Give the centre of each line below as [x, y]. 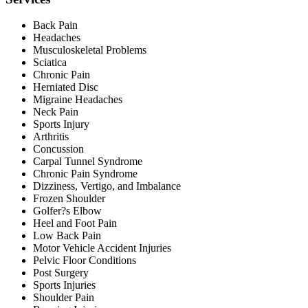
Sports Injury [61, 124]
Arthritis [51, 137]
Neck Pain [56, 112]
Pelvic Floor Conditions [85, 261]
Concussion [58, 149]
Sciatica [50, 63]
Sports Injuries [64, 285]
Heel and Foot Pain [75, 223]
